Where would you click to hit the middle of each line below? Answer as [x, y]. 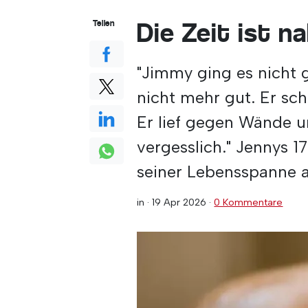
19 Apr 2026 [179, 202]
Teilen [103, 23]
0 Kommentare [249, 202]
